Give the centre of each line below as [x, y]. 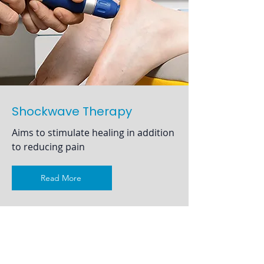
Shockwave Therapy [72, 111]
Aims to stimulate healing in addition [93, 133]
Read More [61, 178]
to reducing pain [48, 147]
